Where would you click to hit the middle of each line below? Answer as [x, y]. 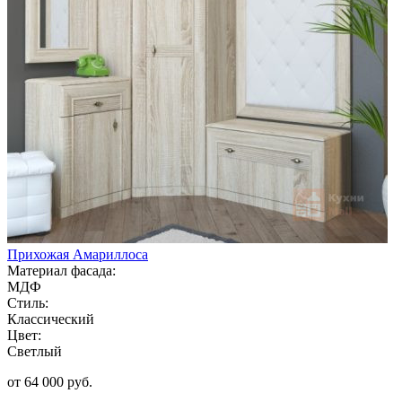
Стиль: [28, 302]
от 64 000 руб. [50, 381]
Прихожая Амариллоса [78, 254]
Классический [51, 319]
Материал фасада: [61, 270]
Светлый [35, 351]
